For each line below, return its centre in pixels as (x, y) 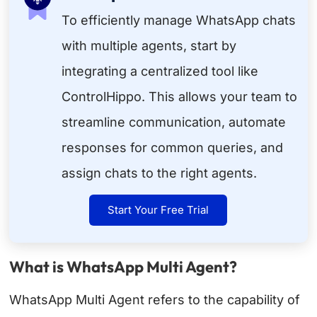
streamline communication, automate (174, 122)
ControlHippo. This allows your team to (180, 97)
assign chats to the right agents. (160, 173)
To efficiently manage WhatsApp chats (179, 21)
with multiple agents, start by (149, 46)
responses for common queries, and (173, 148)
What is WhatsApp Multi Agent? (123, 267)
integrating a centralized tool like (160, 71)
